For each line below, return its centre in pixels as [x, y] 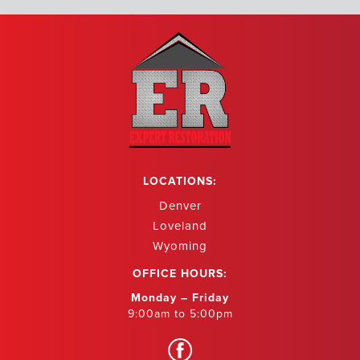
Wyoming [180, 245]
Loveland [180, 225]
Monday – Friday [180, 297]
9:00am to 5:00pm [180, 313]
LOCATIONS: [180, 181]
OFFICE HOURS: [180, 273]
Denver [180, 205]
